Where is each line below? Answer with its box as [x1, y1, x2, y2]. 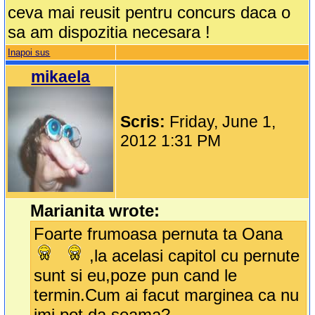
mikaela [31, 67, 91, 86]
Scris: [120, 112, 170, 131]
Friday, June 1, [169, 112, 276, 131]
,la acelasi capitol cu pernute [89, 246, 300, 266]
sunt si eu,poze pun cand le [34, 266, 238, 285]
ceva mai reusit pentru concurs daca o [8, 3, 291, 22]
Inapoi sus [8, 47, 51, 58]
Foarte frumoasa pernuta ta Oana [34, 224, 283, 244]
